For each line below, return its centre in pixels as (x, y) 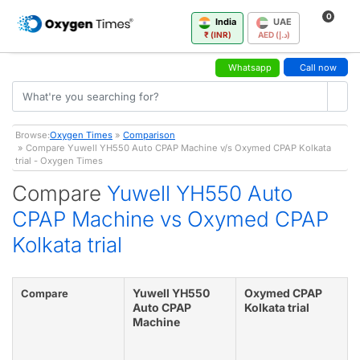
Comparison (149, 135)
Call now (318, 67)
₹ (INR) (217, 34)
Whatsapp (250, 67)
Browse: (33, 135)
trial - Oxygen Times (59, 160)
